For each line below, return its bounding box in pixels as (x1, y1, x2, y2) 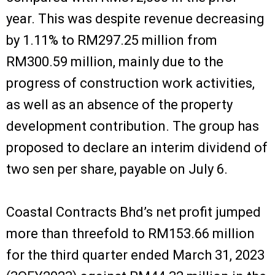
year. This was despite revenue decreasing (6, 10, 265, 26)
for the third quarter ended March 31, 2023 (6, 247, 265, 263)
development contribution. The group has (6, 118, 259, 134)
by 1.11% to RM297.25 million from (6, 32, 217, 48)
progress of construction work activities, (6, 75, 255, 91)
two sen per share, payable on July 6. (6, 161, 228, 177)
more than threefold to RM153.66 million (6, 225, 255, 241)
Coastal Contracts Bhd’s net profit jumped (6, 204, 261, 220)
